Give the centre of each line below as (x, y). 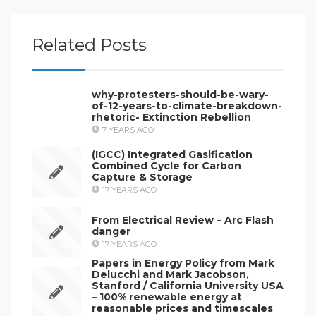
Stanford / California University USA (188, 285)
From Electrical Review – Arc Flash (183, 220)
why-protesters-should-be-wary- (180, 94)
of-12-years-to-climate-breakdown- (187, 105)
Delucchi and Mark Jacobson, (170, 274)
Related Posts (89, 45)
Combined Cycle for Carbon (166, 165)
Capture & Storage (142, 177)
